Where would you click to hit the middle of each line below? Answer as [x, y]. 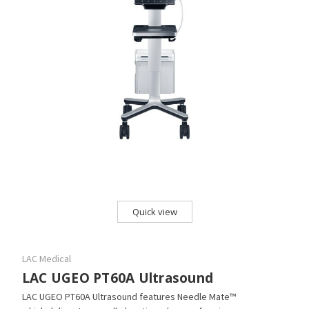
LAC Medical [46, 258]
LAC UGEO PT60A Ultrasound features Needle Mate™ [129, 296]
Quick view [154, 211]
